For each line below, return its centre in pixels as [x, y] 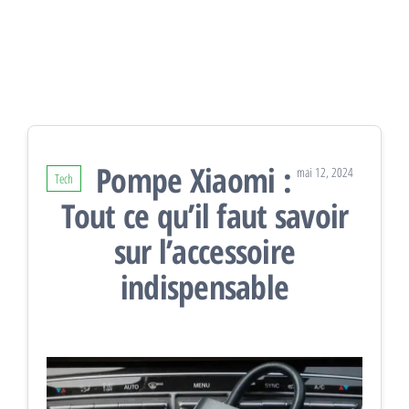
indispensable [204, 287]
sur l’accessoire [204, 252]
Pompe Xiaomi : [194, 180]
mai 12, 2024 [325, 172]
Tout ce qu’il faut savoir [204, 216]
